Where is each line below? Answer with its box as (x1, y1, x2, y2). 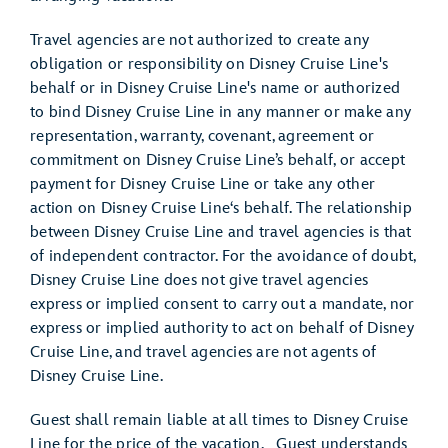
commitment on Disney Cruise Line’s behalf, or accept (30, 151, 405, 170)
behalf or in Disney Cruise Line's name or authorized (30, 79, 400, 98)
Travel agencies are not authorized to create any (30, 31, 369, 50)
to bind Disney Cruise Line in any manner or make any (30, 103, 411, 122)
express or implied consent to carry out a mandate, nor (30, 295, 415, 314)
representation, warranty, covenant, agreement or (30, 127, 374, 146)
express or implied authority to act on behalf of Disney (30, 319, 414, 338)
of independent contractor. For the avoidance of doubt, (30, 247, 416, 266)
